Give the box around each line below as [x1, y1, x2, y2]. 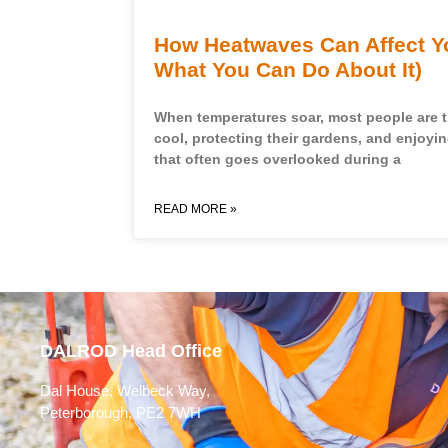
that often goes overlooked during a [154, 151, 402, 168]
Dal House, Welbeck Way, [40, 381, 210, 399]
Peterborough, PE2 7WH [40, 403, 201, 421]
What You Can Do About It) [154, 58, 423, 82]
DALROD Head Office [40, 340, 222, 361]
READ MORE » [154, 202, 238, 217]
